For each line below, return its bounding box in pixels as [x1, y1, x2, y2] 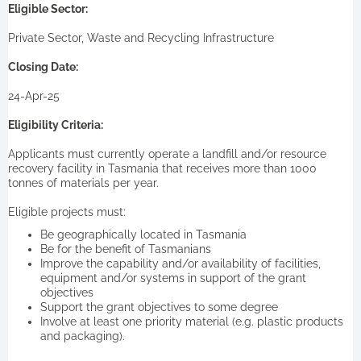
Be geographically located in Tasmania [40, 227, 247, 241]
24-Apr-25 [8, 89, 60, 102]
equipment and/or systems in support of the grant [40, 271, 306, 284]
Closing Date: [8, 60, 78, 73]
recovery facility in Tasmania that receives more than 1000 [8, 161, 317, 175]
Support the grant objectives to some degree [40, 300, 278, 313]
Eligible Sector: [8, 2, 88, 15]
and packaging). [40, 329, 125, 342]
